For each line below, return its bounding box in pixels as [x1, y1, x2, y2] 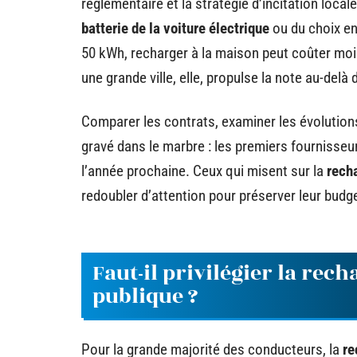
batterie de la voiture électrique [81, 18, 269, 37]
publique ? [92, 280, 198, 312]
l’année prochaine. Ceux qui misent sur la [81, 161, 327, 180]
